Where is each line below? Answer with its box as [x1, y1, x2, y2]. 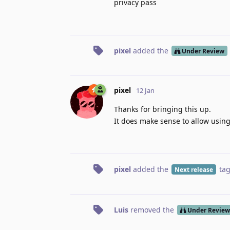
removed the [128, 204, 176, 215]
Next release [174, 165, 213, 174]
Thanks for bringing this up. [114, 104, 211, 114]
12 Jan [136, 85, 155, 95]
